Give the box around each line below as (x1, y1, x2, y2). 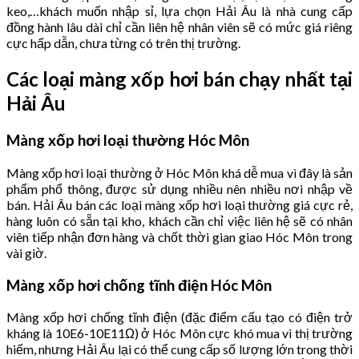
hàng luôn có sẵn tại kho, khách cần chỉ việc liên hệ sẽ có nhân (6, 212, 353, 228)
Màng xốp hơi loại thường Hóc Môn (6, 131, 249, 150)
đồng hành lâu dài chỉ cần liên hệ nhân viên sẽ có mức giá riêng (6, 19, 353, 35)
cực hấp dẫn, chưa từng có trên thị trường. (6, 35, 240, 51)
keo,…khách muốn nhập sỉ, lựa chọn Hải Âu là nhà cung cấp (6, 3, 353, 19)
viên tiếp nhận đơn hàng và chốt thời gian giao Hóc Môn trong (6, 228, 353, 244)
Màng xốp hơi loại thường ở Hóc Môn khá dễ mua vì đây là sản (6, 164, 353, 180)
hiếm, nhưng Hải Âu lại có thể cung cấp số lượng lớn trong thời (6, 341, 353, 357)
